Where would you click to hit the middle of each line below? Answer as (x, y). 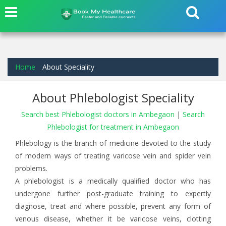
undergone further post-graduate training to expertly (113, 193)
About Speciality (68, 67)
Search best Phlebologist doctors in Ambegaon (99, 114)
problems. (31, 168)
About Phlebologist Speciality (113, 98)
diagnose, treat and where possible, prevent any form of (113, 206)
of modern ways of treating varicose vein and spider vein (113, 156)
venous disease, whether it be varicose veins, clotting (113, 219)
